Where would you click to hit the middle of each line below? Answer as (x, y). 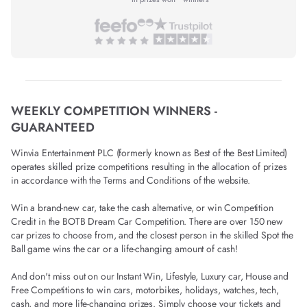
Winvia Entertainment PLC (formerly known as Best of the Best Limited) (149, 152)
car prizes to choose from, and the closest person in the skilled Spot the (152, 235)
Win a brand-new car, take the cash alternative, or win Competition (142, 207)
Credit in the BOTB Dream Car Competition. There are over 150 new (147, 221)
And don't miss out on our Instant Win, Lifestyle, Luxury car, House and (150, 276)
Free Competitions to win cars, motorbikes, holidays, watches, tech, (145, 290)
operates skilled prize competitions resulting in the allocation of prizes (149, 166)
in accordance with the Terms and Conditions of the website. (131, 180)
